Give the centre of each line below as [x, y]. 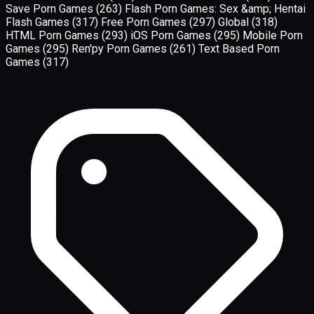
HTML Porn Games [54, 35]
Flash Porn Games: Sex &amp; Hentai [215, 8]
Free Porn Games [145, 22]
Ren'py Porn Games [121, 48]
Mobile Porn [273, 35]
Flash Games [39, 22]
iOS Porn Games [172, 35]
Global [235, 22]
